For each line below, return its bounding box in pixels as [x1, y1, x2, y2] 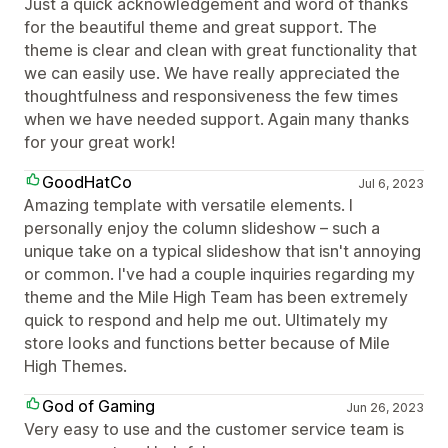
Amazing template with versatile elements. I [24, 195, 353, 215]
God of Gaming [42, 396, 155, 416]
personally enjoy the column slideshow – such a [24, 218, 380, 238]
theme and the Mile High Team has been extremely [24, 287, 408, 307]
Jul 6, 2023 [357, 176, 424, 191]
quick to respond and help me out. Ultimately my [24, 310, 388, 330]
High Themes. [24, 356, 127, 376]
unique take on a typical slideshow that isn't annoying [24, 241, 421, 261]
